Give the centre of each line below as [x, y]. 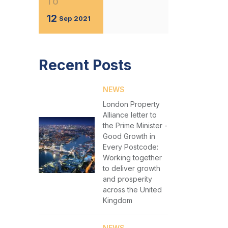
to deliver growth [131, 168]
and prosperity [127, 179]
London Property [131, 104]
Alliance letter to [130, 115]
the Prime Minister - [135, 125]
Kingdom [117, 200]
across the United [132, 190]
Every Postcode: [130, 147]
